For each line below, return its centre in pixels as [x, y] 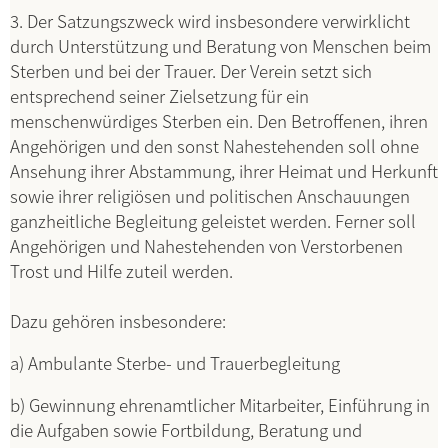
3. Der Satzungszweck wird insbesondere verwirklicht [210, 20]
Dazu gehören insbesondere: [118, 320]
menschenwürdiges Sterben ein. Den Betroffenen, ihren [219, 120]
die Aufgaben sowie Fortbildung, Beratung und [186, 429]
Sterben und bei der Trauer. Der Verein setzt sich [191, 70]
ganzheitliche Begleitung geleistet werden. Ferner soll [213, 220]
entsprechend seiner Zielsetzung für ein [159, 95]
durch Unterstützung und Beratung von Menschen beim [220, 45]
